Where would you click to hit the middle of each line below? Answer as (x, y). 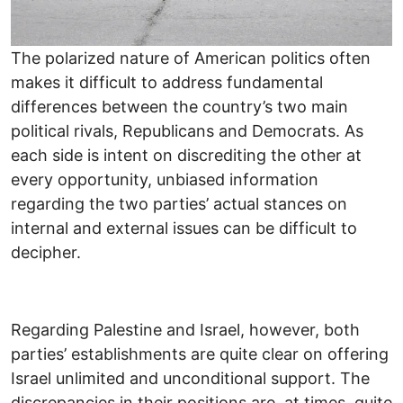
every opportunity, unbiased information (165, 180)
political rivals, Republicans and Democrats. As (187, 131)
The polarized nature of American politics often (191, 58)
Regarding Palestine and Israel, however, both (185, 330)
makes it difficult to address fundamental (167, 83)
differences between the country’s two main (179, 107)
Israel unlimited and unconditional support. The (190, 379)
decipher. (46, 253)
